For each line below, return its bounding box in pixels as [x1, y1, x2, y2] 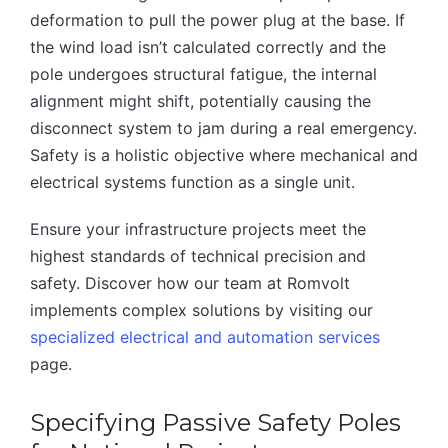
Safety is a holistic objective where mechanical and [30, 145, 418, 166]
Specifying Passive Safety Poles [30, 408, 401, 438]
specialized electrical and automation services [30, 327, 380, 348]
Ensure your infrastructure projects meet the [30, 219, 366, 240]
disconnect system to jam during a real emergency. [30, 118, 417, 139]
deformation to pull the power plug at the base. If [30, 10, 405, 31]
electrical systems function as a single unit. [30, 172, 355, 193]
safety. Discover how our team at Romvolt [30, 273, 350, 294]
